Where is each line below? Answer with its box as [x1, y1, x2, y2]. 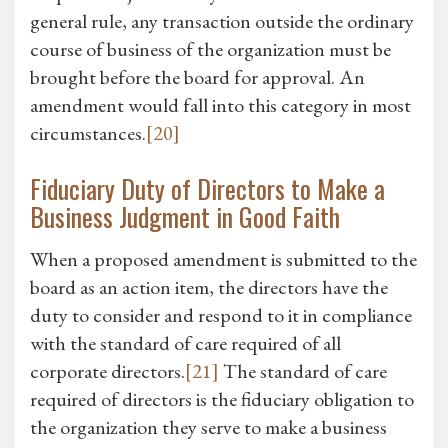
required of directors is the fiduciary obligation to [30, 386, 414, 413]
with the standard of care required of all [30, 330, 341, 357]
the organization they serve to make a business [30, 414, 387, 441]
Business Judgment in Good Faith [30, 197, 340, 237]
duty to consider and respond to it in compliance [30, 302, 412, 329]
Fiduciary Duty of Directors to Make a [30, 169, 385, 209]
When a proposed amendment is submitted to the [30, 246, 417, 273]
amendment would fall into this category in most [30, 92, 411, 119]
